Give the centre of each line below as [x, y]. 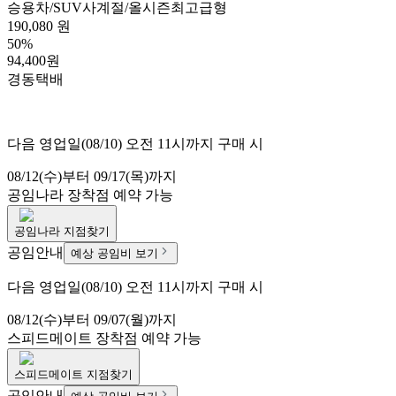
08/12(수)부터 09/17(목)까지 [92, 177]
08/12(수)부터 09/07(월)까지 [92, 320]
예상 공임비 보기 [114, 254]
